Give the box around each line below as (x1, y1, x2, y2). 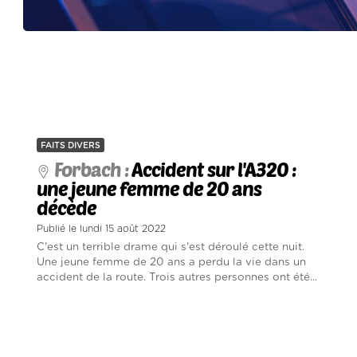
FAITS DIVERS (41, 141, 101, 151)
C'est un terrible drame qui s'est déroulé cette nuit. (37, 241, 305, 253)
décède (37, 196, 97, 220)
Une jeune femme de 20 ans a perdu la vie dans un (37, 257, 307, 269)
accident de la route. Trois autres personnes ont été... (37, 272, 318, 284)
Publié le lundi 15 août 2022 (37, 224, 167, 234)
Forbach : (54, 158, 132, 182)
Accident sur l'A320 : (131, 158, 297, 182)
